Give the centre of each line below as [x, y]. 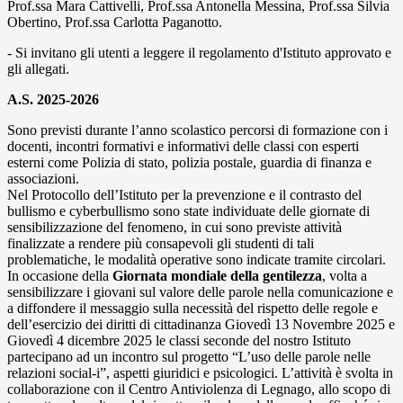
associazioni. [43, 179]
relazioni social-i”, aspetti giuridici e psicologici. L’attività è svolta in [200, 373]
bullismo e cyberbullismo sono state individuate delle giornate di [188, 211]
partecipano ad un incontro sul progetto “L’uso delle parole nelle [189, 357]
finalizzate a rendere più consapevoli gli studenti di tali [161, 244]
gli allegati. [38, 69]
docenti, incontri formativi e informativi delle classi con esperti [183, 147]
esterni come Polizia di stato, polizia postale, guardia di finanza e [189, 163]
